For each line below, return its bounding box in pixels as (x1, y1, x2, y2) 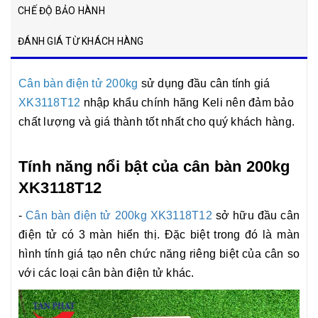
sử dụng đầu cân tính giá (138, 77, 270, 89)
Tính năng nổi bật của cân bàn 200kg (18, 157, 290, 175)
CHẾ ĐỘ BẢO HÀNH (18, 4, 105, 16)
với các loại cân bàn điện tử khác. (18, 266, 194, 279)
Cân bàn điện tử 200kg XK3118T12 (26, 209, 212, 221)
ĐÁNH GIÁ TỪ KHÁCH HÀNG (18, 35, 144, 47)
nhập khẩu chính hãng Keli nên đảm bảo (80, 96, 294, 109)
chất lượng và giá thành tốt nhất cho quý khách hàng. (18, 115, 295, 128)
